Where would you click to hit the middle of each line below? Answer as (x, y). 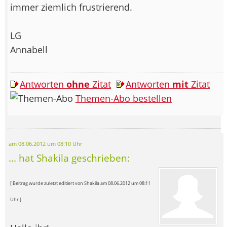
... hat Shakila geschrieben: (69, 158)
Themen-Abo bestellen (124, 98)
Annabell (29, 49)
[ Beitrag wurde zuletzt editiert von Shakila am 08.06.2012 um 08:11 (80, 183)
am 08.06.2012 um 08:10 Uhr (45, 144)
